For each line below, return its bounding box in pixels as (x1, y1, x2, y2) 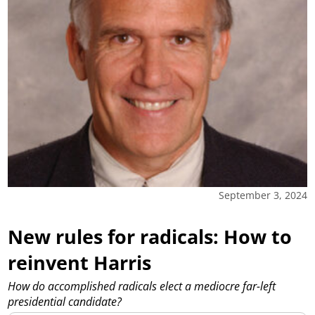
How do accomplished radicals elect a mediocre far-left (8, 278, 276, 294)
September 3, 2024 (218, 188, 307, 202)
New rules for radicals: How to (8, 223, 292, 250)
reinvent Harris (8, 249, 152, 276)
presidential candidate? (8, 293, 122, 309)
